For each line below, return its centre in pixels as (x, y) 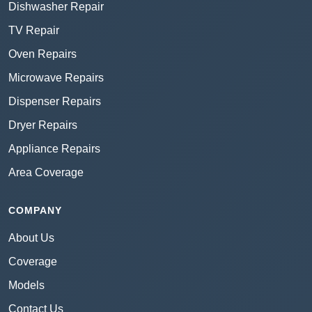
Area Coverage (46, 173)
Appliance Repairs (54, 149)
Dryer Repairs (43, 125)
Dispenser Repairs (55, 102)
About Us (31, 238)
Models (26, 286)
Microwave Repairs (56, 78)
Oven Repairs (42, 54)
